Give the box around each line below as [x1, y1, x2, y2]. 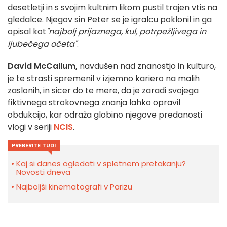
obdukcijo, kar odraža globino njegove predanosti [8, 109, 202, 121]
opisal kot [8, 26, 46, 38]
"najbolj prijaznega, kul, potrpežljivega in [46, 26, 206, 38]
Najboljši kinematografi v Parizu [16, 181, 132, 193]
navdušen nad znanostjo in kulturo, [78, 60, 216, 72]
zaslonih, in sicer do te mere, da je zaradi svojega [8, 85, 199, 97]
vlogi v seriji [8, 121, 54, 133]
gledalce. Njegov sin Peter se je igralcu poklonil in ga [8, 14, 212, 26]
